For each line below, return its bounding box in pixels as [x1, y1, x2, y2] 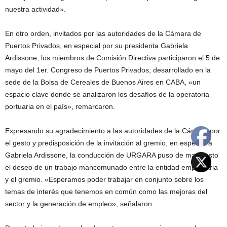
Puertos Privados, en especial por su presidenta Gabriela [5, 42, 188, 50]
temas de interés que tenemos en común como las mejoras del [5, 187, 207, 196]
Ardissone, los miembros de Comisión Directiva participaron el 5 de [5, 54, 220, 62]
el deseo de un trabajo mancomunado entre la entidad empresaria [5, 163, 218, 172]
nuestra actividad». [5, 5, 66, 14]
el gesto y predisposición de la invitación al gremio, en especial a [5, 139, 212, 147]
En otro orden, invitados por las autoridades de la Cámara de [5, 29, 201, 38]
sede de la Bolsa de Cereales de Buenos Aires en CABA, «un [5, 78, 201, 87]
